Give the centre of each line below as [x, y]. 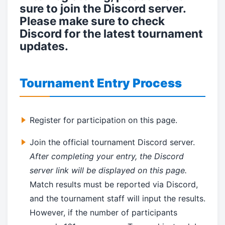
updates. [44, 46]
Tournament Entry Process [101, 83]
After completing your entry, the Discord [107, 156]
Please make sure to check [92, 21]
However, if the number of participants [103, 213]
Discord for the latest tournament [111, 34]
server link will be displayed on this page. [108, 171]
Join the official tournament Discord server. [112, 142]
